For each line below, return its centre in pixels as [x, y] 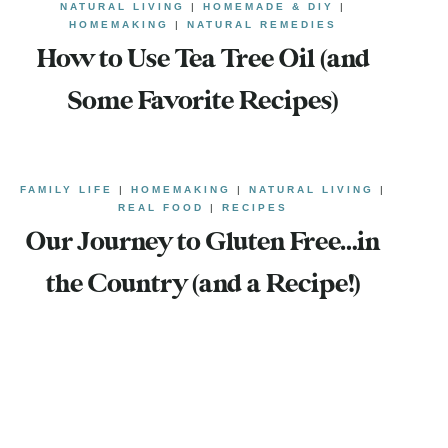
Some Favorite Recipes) [203, 101]
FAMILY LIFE [67, 189]
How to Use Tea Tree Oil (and [203, 59]
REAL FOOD [161, 207]
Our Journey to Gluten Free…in [203, 242]
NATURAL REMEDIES [262, 24]
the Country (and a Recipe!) [203, 284]
